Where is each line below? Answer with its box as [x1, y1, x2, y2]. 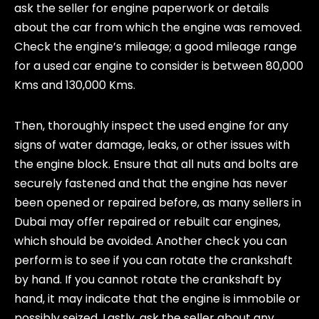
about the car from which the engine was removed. [14, 19, 302, 36]
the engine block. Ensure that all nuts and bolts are [14, 156, 298, 172]
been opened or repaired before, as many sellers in [14, 194, 301, 211]
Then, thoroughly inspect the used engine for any [14, 117, 288, 134]
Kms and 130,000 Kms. [14, 77, 135, 93]
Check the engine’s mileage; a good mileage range [14, 38, 297, 55]
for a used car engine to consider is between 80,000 [14, 58, 303, 74]
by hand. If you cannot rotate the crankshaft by [14, 271, 281, 288]
